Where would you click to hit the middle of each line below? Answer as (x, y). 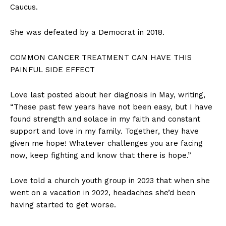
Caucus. (24, 7)
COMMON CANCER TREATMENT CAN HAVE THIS (101, 58)
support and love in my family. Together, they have (104, 131)
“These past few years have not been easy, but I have (111, 107)
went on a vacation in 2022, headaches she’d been (103, 193)
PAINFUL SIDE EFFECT (52, 70)
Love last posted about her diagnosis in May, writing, (108, 95)
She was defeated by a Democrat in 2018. (89, 33)
